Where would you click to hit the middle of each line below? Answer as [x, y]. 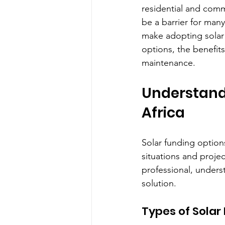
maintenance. [168, 63]
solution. [159, 183]
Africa [163, 113]
